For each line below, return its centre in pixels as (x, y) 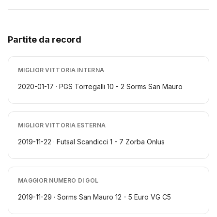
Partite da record (45, 40)
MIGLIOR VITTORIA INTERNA (61, 70)
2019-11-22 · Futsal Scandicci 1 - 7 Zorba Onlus (91, 142)
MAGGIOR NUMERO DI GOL (58, 181)
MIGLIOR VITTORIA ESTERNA (62, 125)
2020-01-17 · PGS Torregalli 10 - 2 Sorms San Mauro (100, 87)
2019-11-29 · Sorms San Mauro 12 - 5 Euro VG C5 (94, 197)
